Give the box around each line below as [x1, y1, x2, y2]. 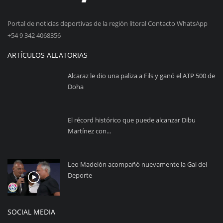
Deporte [68, 171, 92, 180]
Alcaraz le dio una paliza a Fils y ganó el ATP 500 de [68, 71, 215, 81]
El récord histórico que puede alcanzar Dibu [68, 115, 196, 125]
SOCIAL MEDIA [7, 207, 55, 217]
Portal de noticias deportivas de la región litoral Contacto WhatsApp [7, 19, 208, 28]
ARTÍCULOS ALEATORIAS [7, 50, 88, 60]
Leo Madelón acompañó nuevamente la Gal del [68, 160, 207, 169]
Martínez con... [68, 126, 111, 136]
